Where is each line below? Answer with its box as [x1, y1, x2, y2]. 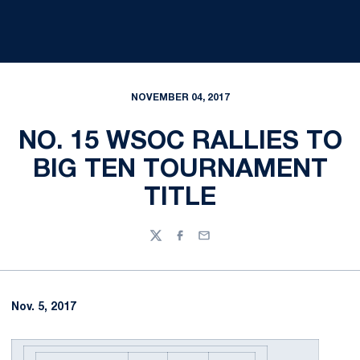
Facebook [173, 237, 228, 248]
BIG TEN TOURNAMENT [32, 158, 328, 182]
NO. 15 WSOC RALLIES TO [18, 130, 342, 153]
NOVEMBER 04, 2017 [130, 93, 230, 102]
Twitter [149, 237, 188, 248]
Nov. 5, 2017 [11, 302, 76, 313]
